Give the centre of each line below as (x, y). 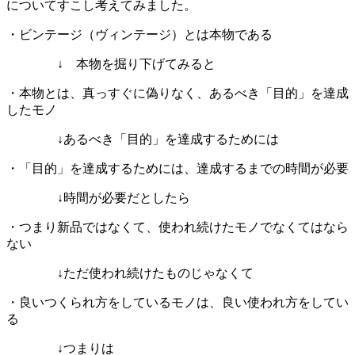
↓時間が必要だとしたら (98, 197)
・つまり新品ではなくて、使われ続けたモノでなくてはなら (177, 227)
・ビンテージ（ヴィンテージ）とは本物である (139, 34)
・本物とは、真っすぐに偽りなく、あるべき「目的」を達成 (177, 93)
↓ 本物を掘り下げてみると (111, 63)
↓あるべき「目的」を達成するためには (143, 139)
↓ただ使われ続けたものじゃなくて (130, 273)
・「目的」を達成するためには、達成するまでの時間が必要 (177, 168)
